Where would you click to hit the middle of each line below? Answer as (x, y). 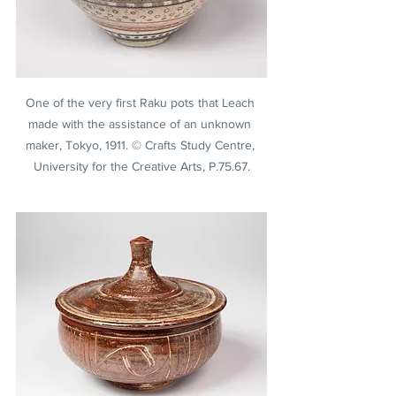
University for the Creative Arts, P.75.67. (141, 166)
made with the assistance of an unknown (141, 123)
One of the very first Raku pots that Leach (141, 102)
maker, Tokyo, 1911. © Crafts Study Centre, (141, 145)
